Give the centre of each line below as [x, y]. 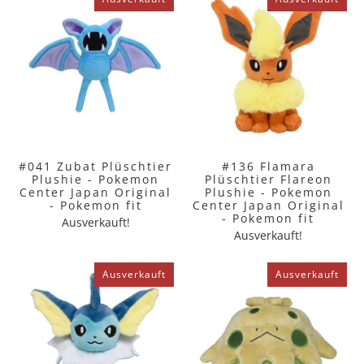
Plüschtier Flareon [268, 179]
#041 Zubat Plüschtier [96, 166]
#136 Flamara [268, 166]
